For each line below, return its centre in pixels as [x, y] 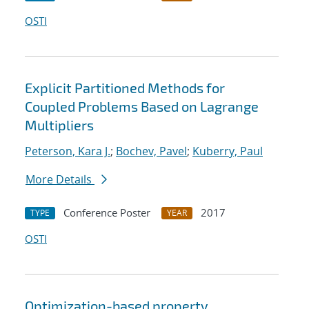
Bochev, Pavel [151, 151]
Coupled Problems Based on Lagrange [142, 107]
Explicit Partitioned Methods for [125, 88]
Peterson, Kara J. [68, 151]
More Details [60, 180]
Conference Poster [107, 213]
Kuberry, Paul [228, 151]
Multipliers [59, 125]
